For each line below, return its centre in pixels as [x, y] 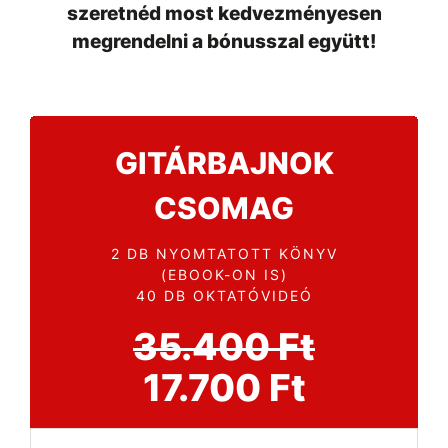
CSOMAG [224, 208]
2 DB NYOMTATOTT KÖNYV [224, 254]
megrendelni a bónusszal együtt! [224, 42]
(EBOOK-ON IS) [224, 275]
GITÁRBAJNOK [224, 163]
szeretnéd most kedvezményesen [224, 14]
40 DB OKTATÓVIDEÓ [224, 296]
